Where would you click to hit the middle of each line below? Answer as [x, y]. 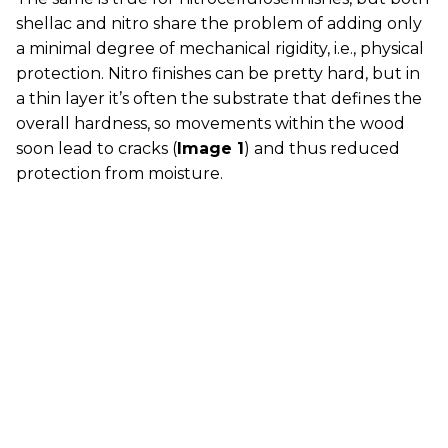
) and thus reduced [322, 148]
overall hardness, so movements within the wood [210, 123]
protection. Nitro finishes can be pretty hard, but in [218, 73]
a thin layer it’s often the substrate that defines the [219, 98]
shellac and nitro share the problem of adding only [219, 23]
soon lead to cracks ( [96, 148]
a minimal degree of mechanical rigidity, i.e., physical [220, 48]
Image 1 [210, 148]
